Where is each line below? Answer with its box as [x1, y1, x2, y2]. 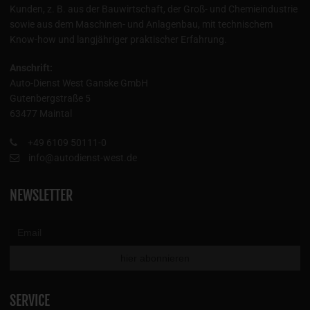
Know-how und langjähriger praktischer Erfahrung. [10, 33, 227, 45]
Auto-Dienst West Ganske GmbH [10, 77, 148, 89]
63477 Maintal [10, 108, 72, 120]
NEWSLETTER [10, 187, 73, 205]
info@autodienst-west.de [26, 152, 137, 164]
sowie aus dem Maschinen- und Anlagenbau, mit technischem [10, 18, 273, 30]
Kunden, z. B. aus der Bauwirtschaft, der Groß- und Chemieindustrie [10, 3, 298, 15]
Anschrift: [10, 62, 53, 74]
